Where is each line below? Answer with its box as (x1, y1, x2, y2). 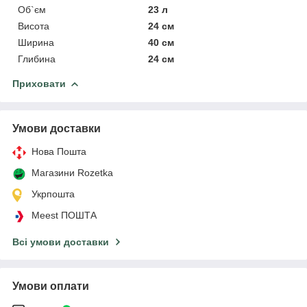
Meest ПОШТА (32, 209, 97, 221)
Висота (18, 20, 49, 32)
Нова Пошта (32, 145, 86, 157)
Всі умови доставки (12, 236, 109, 247)
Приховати (12, 77, 66, 89)
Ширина (18, 36, 54, 48)
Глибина (18, 53, 56, 64)
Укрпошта (32, 188, 75, 199)
